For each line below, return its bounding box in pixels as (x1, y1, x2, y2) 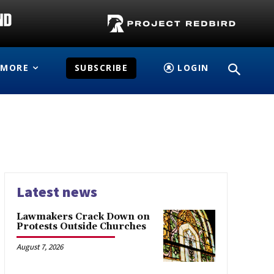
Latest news (16, 182, 97, 201)
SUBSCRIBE (74, 62, 128, 73)
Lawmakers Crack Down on (16, 211, 150, 223)
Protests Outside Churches (16, 221, 146, 232)
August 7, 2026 (16, 242, 63, 252)
